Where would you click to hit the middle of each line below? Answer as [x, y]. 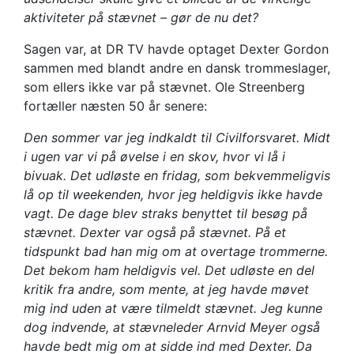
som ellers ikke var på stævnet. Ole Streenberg [164, 87]
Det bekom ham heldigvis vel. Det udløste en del [169, 270]
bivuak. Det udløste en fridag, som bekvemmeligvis [177, 175]
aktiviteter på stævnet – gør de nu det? [141, 17]
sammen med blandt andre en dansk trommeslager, [177, 68]
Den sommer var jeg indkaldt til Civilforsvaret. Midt [177, 137]
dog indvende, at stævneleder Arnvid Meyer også [172, 327]
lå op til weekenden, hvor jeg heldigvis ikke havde [173, 194]
